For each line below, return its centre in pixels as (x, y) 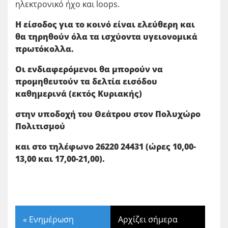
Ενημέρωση (51, 219)
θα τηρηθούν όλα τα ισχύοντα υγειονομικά (106, 36)
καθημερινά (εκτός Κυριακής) (79, 93)
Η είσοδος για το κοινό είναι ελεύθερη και (105, 24)
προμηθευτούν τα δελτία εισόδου (86, 81)
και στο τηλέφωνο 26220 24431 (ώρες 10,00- (106, 146)
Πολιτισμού (40, 126)
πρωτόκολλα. (45, 49)
